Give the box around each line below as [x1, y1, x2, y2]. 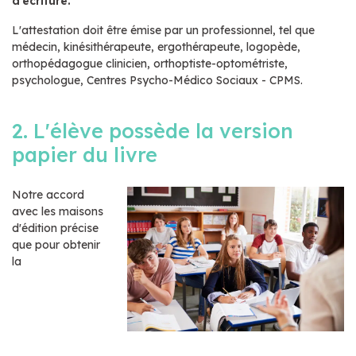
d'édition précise [12, 220, 99, 235]
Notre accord [12, 187, 84, 202]
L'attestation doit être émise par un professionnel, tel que [12, 22, 315, 37]
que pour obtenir [12, 237, 100, 252]
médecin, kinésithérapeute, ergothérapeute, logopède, [12, 39, 300, 54]
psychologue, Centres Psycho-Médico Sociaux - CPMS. [12, 72, 303, 87]
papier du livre [12, 141, 157, 167]
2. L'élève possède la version [12, 118, 293, 143]
